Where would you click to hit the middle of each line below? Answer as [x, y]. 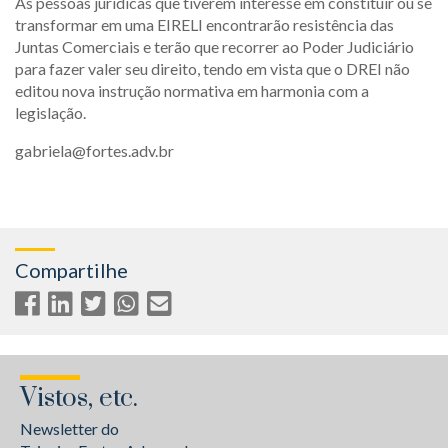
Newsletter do [69, 428]
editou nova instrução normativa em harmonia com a [192, 90]
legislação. [50, 112]
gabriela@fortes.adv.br [96, 150]
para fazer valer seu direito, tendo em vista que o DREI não [212, 68]
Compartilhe [71, 270]
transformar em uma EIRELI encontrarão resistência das [204, 24]
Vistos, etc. [79, 398]
